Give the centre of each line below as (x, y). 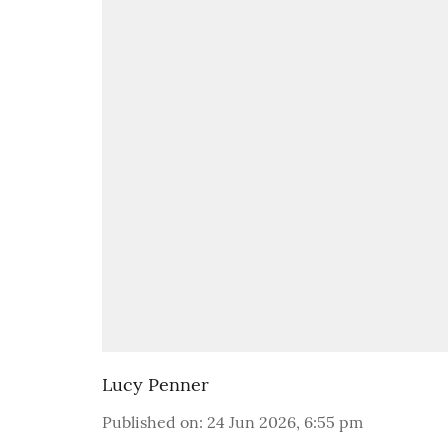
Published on (150, 422)
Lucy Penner (155, 384)
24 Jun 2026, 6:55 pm (285, 422)
